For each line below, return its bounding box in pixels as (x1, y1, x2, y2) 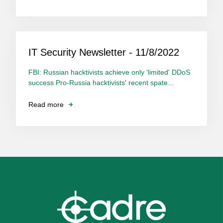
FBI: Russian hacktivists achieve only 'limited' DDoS (28, 68, 190, 77)
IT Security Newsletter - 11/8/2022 (28, 47, 179, 58)
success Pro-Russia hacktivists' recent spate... (28, 79, 174, 87)
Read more (28, 100, 64, 109)
